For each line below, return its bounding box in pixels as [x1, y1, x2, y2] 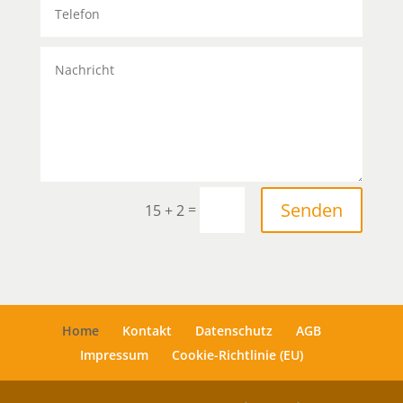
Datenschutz [194, 322, 273, 339]
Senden [281, 197, 344, 222]
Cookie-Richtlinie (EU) [171, 346, 303, 363]
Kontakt [121, 322, 172, 339]
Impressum [79, 346, 148, 363]
